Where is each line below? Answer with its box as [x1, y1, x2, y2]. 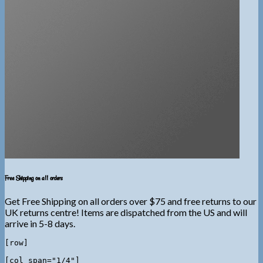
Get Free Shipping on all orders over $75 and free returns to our [5, 195, 257, 207]
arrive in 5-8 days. [5, 218, 75, 230]
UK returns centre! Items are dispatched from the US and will [5, 207, 247, 218]
